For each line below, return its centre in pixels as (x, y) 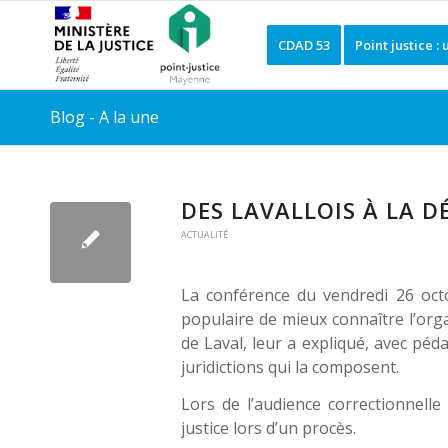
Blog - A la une (104, 117)
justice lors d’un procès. (268, 428)
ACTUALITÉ (204, 235)
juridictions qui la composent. (290, 366)
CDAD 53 (303, 45)
